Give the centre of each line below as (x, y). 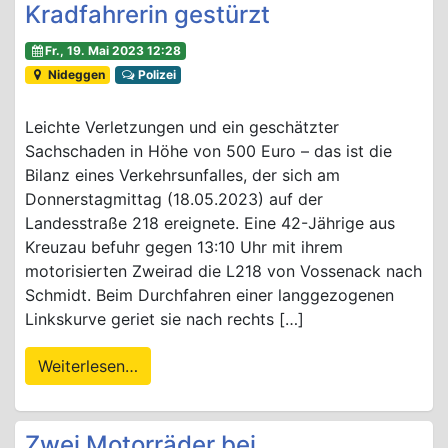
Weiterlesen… (88, 366)
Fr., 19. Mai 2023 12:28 (113, 51)
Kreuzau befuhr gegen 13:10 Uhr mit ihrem (184, 247)
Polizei (156, 75)
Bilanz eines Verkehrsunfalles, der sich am (182, 175)
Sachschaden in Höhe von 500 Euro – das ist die (208, 151)
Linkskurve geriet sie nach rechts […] (164, 319)
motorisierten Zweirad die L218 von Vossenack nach (223, 271)
